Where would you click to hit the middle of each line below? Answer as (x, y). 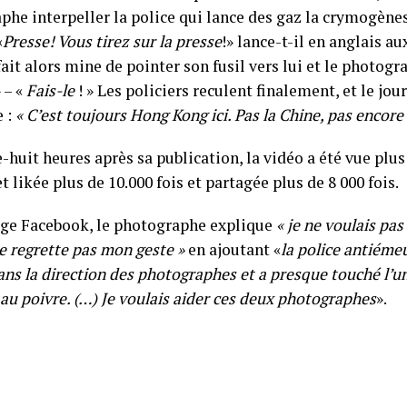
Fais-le (50, 90)
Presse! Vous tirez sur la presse (112, 41)
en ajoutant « (233, 249)
